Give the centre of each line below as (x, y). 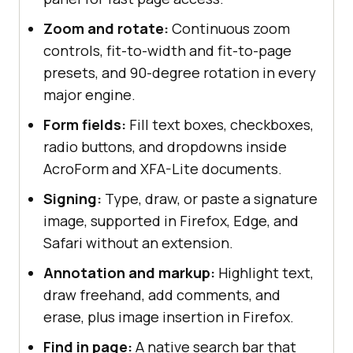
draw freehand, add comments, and (162, 294)
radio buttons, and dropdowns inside (165, 146)
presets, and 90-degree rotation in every (180, 72)
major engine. (89, 94)
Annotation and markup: (129, 272)
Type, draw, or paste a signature (210, 198)
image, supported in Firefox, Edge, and (171, 220)
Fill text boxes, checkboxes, (220, 124)
